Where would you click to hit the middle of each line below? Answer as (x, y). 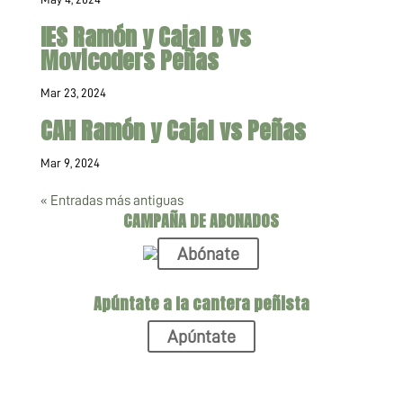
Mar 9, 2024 (70, 163)
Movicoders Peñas (129, 60)
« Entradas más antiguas (112, 201)
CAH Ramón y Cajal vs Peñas (173, 130)
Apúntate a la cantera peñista (201, 304)
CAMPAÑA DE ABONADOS (201, 221)
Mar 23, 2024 (73, 93)
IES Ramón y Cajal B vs (145, 37)
